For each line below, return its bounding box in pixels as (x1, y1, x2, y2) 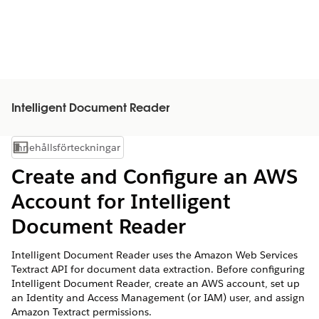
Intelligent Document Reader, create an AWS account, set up (11, 277, 300, 290)
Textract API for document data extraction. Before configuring (11, 263, 305, 276)
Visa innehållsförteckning (66, 145, 173, 157)
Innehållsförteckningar (13, 141, 120, 154)
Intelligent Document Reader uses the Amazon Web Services (11, 249, 298, 261)
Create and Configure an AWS (11, 164, 298, 189)
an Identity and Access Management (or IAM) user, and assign (11, 291, 305, 304)
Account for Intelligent (11, 189, 231, 214)
